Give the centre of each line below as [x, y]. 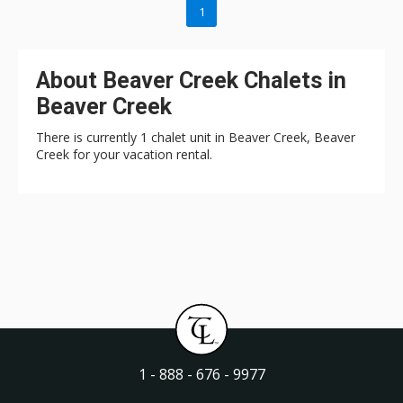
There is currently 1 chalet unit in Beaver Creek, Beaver [196, 137]
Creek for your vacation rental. [124, 154]
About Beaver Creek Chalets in [191, 80]
